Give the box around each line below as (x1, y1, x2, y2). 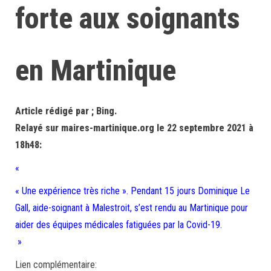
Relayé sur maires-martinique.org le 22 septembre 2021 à (15, 122, 253, 134)
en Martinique (15, 53, 176, 88)
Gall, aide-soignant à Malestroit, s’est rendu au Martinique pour (15, 202, 248, 214)
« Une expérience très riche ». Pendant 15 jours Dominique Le (15, 185, 250, 197)
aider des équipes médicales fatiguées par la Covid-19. (15, 219, 222, 230)
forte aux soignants (15, 1, 240, 36)
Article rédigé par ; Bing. (15, 105, 117, 117)
